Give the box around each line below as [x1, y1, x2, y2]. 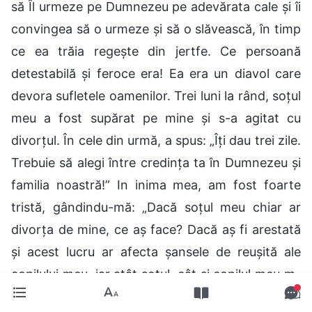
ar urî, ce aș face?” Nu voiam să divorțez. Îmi [11, 288, 301, 304]
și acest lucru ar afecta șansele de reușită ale [11, 244, 301, 259]
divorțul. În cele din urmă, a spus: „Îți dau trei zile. [11, 132, 301, 148]
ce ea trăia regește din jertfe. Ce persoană [11, 43, 301, 58]
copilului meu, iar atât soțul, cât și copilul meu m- [11, 266, 301, 281]
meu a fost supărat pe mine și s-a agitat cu [11, 110, 301, 125]
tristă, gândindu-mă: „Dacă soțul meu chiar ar [11, 199, 301, 214]
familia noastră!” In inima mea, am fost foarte [11, 177, 301, 192]
